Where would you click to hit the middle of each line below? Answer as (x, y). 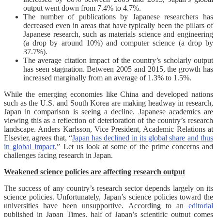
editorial (201, 205)
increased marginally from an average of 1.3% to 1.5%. (116, 77)
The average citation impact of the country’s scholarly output (118, 60)
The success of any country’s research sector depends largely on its (108, 188)
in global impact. (31, 146)
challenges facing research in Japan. (61, 155)
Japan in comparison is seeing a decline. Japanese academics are (108, 111)
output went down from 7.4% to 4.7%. (82, 8)
